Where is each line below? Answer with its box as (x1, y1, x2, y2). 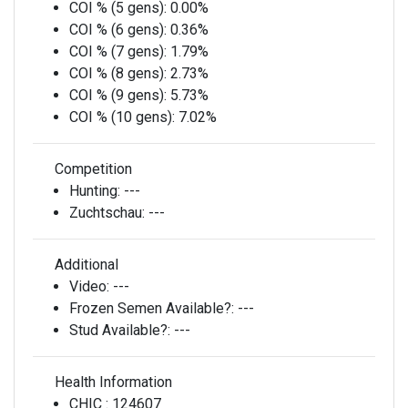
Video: (69, 278, 113, 295)
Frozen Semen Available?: (69, 300, 238, 317)
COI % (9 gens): (69, 87, 170, 104)
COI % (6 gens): (69, 21, 170, 38)
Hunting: (69, 182, 124, 199)
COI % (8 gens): (69, 65, 170, 82)
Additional (51, 256, 118, 273)
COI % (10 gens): (69, 108, 178, 126)
